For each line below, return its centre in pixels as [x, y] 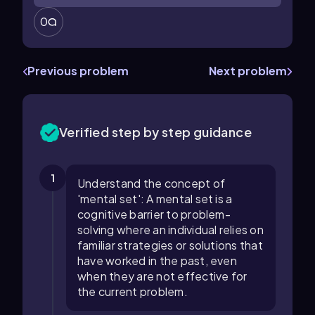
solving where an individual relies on [171, 230]
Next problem [248, 71]
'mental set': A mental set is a [155, 199]
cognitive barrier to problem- [154, 214]
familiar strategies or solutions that [170, 245]
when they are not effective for [162, 276]
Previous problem [78, 71]
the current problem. [133, 291]
